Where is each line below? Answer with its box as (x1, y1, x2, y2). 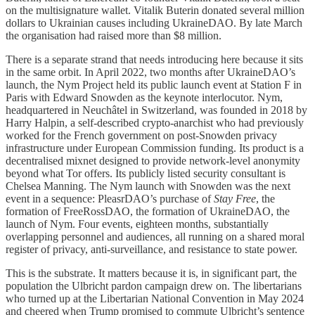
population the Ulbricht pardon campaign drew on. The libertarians (6, 280, 302, 292)
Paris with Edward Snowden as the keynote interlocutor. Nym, (6, 91, 283, 104)
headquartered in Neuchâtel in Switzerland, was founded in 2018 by (6, 104, 307, 117)
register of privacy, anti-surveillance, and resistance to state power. (6, 243, 297, 256)
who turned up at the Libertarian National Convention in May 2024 (6, 292, 304, 305)
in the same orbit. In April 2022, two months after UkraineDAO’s (6, 66, 295, 79)
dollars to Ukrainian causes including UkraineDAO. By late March (6, 17, 302, 30)
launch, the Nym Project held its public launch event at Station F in (6, 79, 302, 91)
